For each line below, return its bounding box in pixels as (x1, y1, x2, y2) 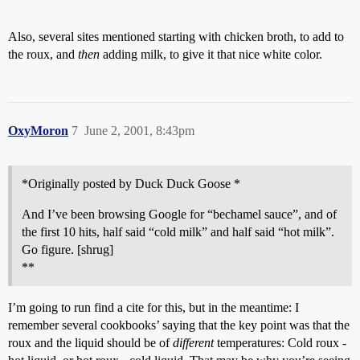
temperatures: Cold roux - (214, 336, 346, 350)
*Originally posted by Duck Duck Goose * (22, 177, 240, 190)
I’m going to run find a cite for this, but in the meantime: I (8, 301, 299, 314)
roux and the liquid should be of (8, 336, 173, 350)
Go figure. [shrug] (22, 243, 113, 256)
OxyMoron (8, 124, 68, 137)
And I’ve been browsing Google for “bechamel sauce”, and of (22, 207, 337, 221)
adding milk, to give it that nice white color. (100, 47, 322, 61)
